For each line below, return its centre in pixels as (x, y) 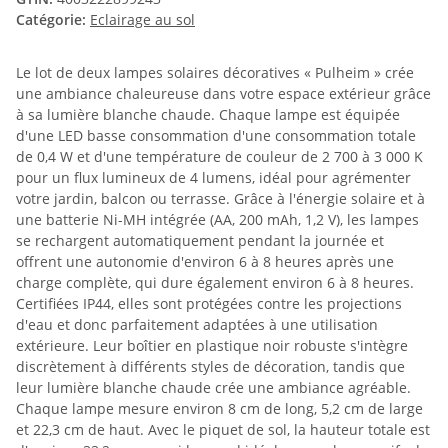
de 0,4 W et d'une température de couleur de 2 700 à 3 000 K (219, 157)
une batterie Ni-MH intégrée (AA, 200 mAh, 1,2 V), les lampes (217, 220)
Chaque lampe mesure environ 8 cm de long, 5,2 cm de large (219, 409)
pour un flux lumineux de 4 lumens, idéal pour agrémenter (213, 178)
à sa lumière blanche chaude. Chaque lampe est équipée (208, 115)
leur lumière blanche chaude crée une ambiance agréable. (213, 388)
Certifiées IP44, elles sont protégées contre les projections (209, 304)
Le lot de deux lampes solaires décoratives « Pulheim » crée (215, 73)
